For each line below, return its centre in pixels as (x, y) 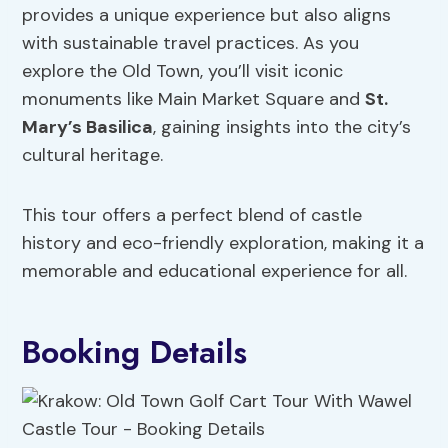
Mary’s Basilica (88, 127)
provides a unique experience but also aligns (207, 15)
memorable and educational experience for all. (215, 271)
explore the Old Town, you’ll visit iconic (183, 71)
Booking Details (135, 352)
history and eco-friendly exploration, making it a (223, 243)
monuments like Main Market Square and (194, 99)
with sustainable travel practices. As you (191, 43)
